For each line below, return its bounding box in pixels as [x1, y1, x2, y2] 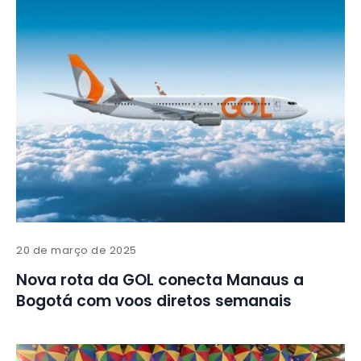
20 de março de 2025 [16, 243, 137, 259]
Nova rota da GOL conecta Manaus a [16, 269, 304, 292]
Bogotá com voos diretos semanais [16, 290, 292, 313]
